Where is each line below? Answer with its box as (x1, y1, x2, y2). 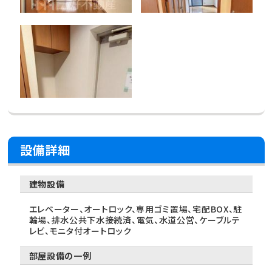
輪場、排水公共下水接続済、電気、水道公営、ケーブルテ (29, 214, 240, 226)
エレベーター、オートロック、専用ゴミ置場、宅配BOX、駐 (29, 203, 243, 216)
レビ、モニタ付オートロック (29, 225, 132, 237)
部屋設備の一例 (29, 250, 92, 262)
